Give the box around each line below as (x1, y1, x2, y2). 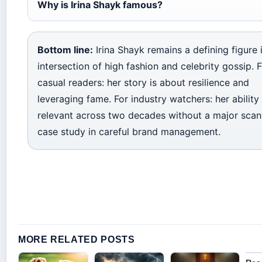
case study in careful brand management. (37, 125, 220, 137)
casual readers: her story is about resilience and (37, 76, 249, 88)
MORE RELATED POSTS (18, 234, 135, 244)
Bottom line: (37, 43, 93, 56)
